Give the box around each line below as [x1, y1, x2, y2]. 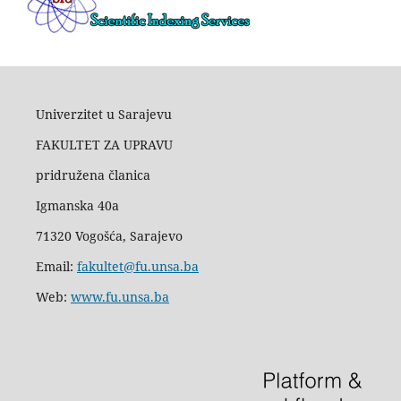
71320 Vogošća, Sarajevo [35, 227, 183, 245]
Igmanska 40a [35, 197, 119, 215]
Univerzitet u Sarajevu [35, 106, 172, 124]
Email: [35, 258, 77, 276]
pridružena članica [35, 166, 150, 184]
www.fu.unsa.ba [70, 288, 169, 306]
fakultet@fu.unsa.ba [76, 258, 199, 276]
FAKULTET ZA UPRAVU [35, 136, 173, 154]
